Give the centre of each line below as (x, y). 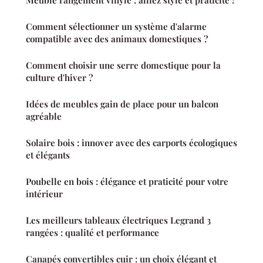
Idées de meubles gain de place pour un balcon (122, 104)
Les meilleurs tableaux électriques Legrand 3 (118, 220)
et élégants (48, 155)
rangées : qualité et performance (92, 233)
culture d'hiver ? (59, 78)
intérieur (44, 194)
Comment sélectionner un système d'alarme (116, 27)
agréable (44, 117)
